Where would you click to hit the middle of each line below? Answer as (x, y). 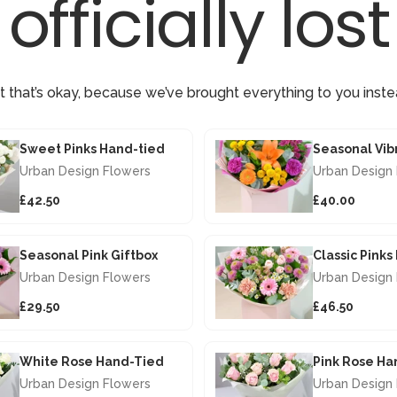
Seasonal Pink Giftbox (89, 255)
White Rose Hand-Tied (92, 361)
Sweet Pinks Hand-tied (92, 148)
